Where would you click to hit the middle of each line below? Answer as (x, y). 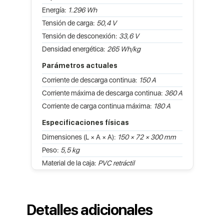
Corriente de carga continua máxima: (97, 106)
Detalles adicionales (89, 210)
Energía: (55, 10)
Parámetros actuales (79, 65)
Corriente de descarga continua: (90, 80)
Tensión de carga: (69, 23)
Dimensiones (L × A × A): (79, 137)
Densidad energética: (74, 49)
